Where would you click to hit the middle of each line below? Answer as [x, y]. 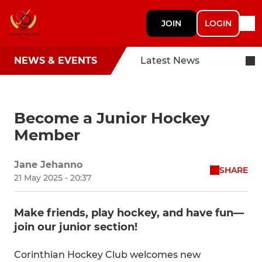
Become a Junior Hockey [112, 118]
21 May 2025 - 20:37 [53, 178]
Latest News [170, 61]
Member [47, 135]
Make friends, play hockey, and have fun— [129, 213]
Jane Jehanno [48, 165]
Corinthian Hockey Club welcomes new [107, 255]
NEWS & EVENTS [56, 61]
